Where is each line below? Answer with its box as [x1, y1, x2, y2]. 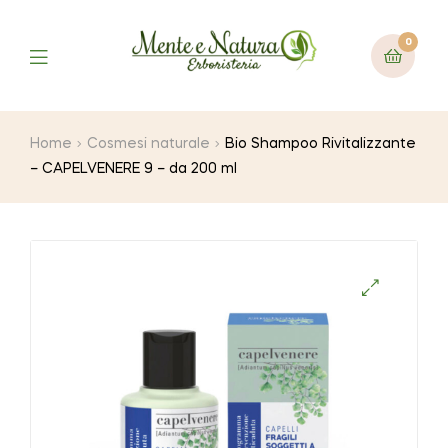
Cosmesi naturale [87, 137, 211, 152]
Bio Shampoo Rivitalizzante [225, 137, 417, 152]
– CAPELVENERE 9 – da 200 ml [30, 162, 237, 177]
